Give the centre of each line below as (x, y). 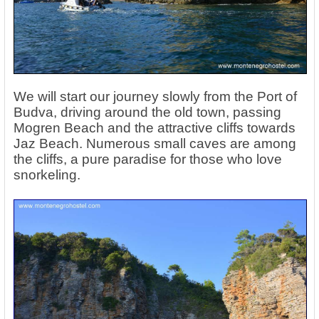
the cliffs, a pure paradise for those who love (148, 159)
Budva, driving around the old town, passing (147, 112)
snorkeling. (47, 174)
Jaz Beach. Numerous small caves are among (155, 143)
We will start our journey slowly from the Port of (155, 96)
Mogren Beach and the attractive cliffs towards (155, 127)
